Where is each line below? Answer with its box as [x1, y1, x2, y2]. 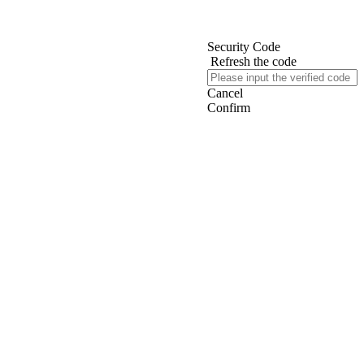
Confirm [207, 101, 250, 115]
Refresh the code [210, 54, 297, 68]
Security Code [207, 40, 280, 54]
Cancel [207, 86, 243, 100]
